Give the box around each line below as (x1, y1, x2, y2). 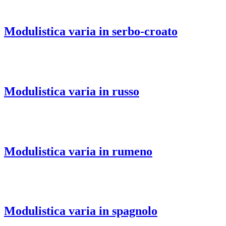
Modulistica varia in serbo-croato (4, 24, 178, 38)
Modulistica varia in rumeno (4, 144, 152, 158)
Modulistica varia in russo (4, 84, 139, 98)
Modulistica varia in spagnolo (4, 204, 157, 218)
